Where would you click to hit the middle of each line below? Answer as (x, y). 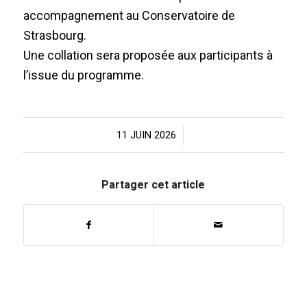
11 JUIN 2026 (146, 135)
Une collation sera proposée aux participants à (148, 56)
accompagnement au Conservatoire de (129, 16)
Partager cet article (153, 185)
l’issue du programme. (83, 75)
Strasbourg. (54, 36)
